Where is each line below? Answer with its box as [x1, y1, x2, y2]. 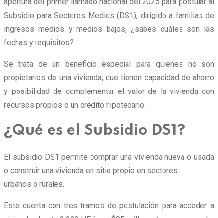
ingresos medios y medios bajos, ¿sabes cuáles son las [4, 24, 214, 34]
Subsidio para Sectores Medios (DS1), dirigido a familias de [4, 10, 214, 20]
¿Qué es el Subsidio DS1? [4, 123, 185, 139]
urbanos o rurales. [4, 179, 64, 189]
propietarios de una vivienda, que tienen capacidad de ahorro [4, 73, 214, 82]
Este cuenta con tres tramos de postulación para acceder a [4, 200, 214, 210]
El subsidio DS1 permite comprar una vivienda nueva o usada [4, 152, 214, 162]
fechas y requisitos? [4, 37, 73, 47]
